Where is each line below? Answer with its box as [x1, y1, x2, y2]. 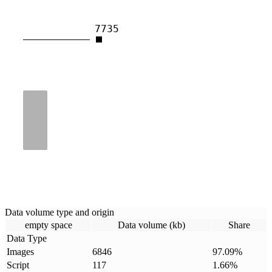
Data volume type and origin [5, 206, 114, 217]
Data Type [7, 233, 47, 243]
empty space [24, 219, 72, 230]
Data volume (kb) [117, 219, 185, 230]
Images [7, 246, 34, 257]
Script [7, 259, 29, 270]
